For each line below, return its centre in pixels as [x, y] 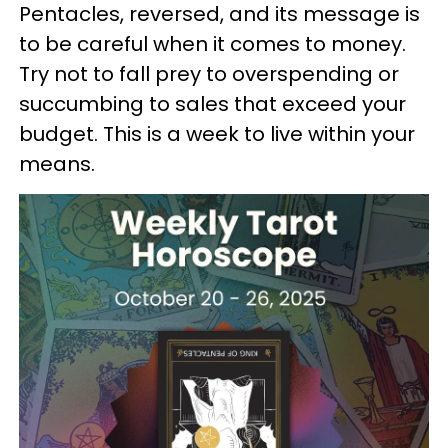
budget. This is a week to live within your [217, 134]
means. [57, 164]
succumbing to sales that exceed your [212, 104]
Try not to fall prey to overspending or [209, 74]
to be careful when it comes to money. [212, 44]
